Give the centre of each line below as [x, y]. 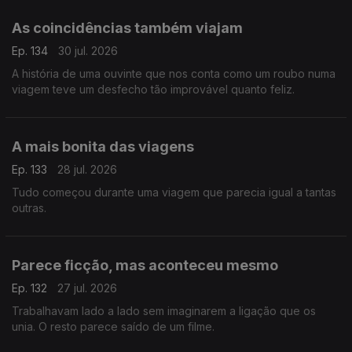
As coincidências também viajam [127, 28]
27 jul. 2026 [87, 288]
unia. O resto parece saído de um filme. [113, 326]
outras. [29, 208]
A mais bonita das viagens [103, 147]
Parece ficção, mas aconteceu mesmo [145, 265]
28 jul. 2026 [87, 169]
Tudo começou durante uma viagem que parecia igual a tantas [174, 192]
